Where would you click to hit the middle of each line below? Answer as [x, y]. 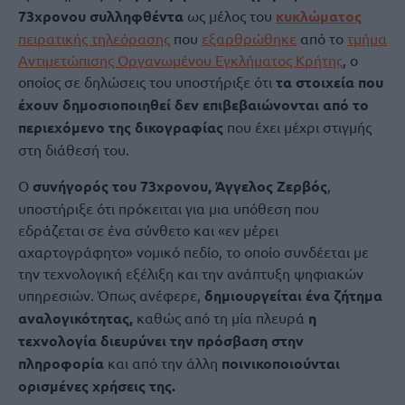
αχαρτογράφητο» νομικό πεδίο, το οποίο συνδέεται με [193, 251]
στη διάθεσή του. [74, 149]
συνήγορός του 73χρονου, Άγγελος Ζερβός [180, 186]
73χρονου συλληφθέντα [101, 16]
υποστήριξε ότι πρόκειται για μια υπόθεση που [169, 208]
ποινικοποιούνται [281, 363]
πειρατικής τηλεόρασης [94, 38]
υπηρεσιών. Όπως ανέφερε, [109, 295]
